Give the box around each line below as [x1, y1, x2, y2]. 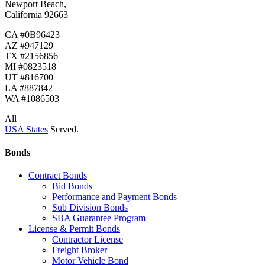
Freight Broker [52, 245, 107, 256]
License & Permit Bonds [28, 224, 120, 234]
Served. [48, 124, 79, 134]
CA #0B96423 [5, 29, 60, 40]
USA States [5, 124, 48, 134]
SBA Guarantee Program [52, 213, 146, 224]
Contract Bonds [28, 170, 87, 181]
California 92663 [5, 9, 68, 20]
